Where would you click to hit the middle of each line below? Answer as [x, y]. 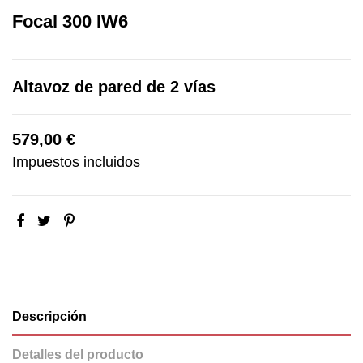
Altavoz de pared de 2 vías [114, 86]
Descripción [49, 316]
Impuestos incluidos [76, 162]
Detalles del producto [78, 354]
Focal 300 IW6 [70, 22]
